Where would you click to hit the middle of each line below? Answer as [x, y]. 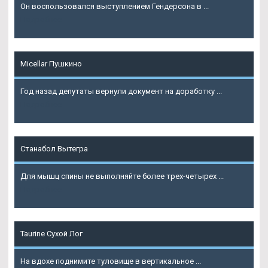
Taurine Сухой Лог [51, 233]
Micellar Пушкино [51, 63]
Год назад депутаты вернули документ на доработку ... [121, 91]
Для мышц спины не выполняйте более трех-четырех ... [122, 176]
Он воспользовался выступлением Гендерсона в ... [115, 6]
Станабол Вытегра [54, 148]
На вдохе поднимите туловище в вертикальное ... [111, 261]
